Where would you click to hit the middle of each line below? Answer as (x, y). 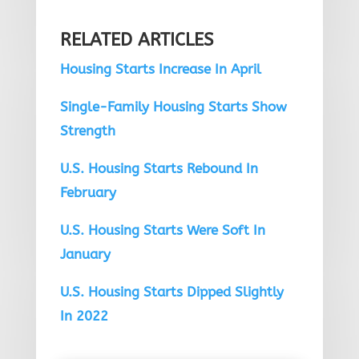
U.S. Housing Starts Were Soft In (162, 230)
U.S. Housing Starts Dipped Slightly (171, 291)
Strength (87, 130)
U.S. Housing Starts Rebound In (159, 168)
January (85, 254)
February (88, 192)
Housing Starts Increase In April (160, 69)
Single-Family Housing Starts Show (173, 106)
